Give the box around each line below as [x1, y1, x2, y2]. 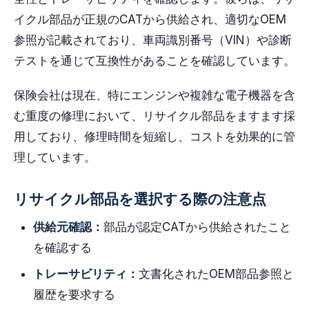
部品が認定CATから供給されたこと [103, 220, 291, 234]
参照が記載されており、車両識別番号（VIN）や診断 [14, 33, 292, 47]
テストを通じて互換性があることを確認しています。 [14, 54, 295, 68]
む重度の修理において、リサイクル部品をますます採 [14, 109, 295, 123]
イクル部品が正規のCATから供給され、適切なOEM [14, 12, 286, 26]
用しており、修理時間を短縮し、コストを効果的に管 [14, 130, 295, 143]
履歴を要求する [33, 288, 115, 301]
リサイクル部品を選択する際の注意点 [14, 190, 266, 208]
